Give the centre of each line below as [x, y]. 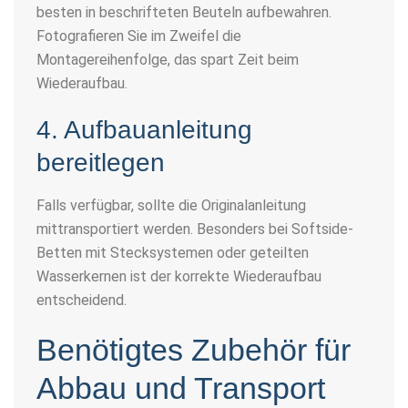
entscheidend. [82, 300]
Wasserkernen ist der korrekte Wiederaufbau [179, 276]
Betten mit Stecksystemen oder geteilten [173, 252]
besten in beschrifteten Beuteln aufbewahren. [184, 12]
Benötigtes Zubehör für [194, 349]
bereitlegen [101, 162]
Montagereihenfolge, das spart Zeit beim [168, 59]
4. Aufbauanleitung [144, 129]
